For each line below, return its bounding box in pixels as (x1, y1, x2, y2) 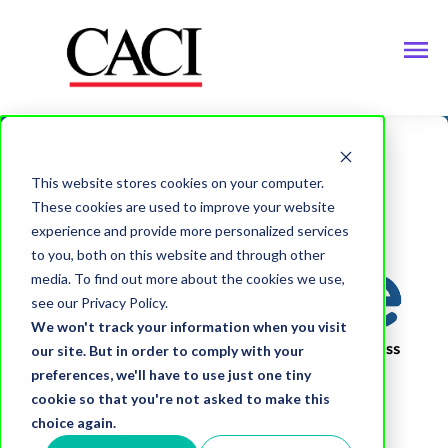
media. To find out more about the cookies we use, (30, 269, 345, 287)
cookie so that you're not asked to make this (30, 389, 330, 407)
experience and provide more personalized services (30, 221, 349, 239)
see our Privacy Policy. (30, 293, 168, 311)
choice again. (30, 413, 116, 431)
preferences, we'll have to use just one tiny (30, 365, 311, 383)
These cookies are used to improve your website (30, 197, 335, 215)
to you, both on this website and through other (30, 245, 325, 263)
